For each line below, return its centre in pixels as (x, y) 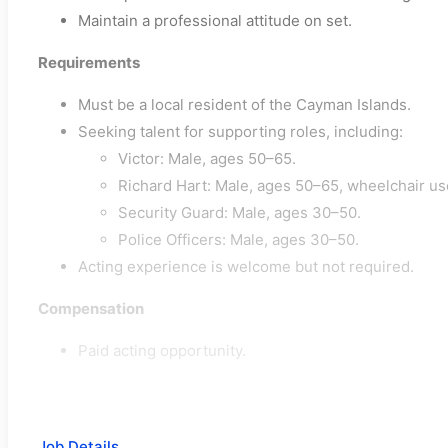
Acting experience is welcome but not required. (246, 267)
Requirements (89, 63)
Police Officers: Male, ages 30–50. (238, 240)
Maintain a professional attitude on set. (215, 21)
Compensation (91, 309)
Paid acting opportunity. (162, 351)
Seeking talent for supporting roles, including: (240, 132)
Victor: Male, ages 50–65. (207, 159)
